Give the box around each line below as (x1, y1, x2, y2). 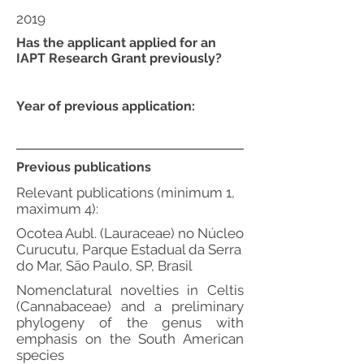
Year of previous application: (16, 98, 195, 114)
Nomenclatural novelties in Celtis (16, 282, 244, 298)
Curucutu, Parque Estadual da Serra (16, 241, 241, 258)
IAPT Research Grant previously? (16, 50, 222, 66)
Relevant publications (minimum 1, (16, 184, 235, 201)
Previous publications (16, 159, 151, 175)
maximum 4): (16, 201, 98, 217)
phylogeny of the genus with (16, 314, 244, 331)
